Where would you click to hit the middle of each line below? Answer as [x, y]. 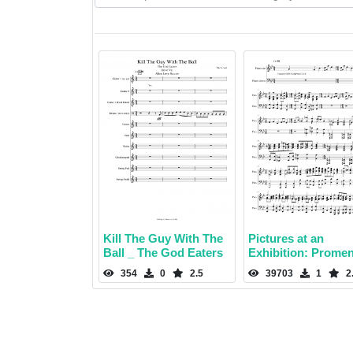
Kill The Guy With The [163, 239]
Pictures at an [286, 239]
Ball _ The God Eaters [163, 253]
